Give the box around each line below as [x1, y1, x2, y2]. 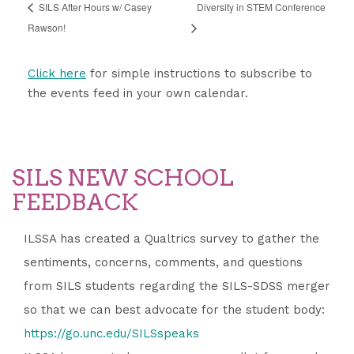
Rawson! [28, 21, 66, 35]
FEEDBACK [12, 189, 138, 217]
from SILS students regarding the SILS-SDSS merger [24, 279, 330, 294]
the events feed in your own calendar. [28, 86, 248, 101]
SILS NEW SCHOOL [12, 164, 234, 192]
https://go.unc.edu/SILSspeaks [24, 326, 199, 341]
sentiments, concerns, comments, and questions [24, 255, 303, 270]
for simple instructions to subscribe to [86, 66, 312, 81]
